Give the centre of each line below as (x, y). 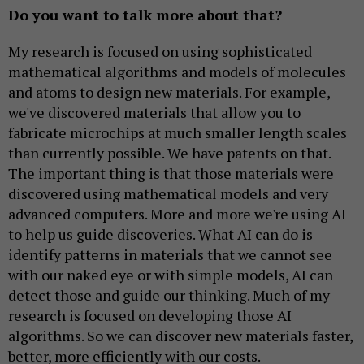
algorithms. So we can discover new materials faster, (180, 335)
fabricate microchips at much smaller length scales (178, 132)
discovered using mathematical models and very (168, 193)
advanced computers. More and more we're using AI (177, 213)
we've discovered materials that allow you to (154, 112)
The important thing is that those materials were (171, 173)
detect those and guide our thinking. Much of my (169, 295)
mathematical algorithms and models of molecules (177, 71)
